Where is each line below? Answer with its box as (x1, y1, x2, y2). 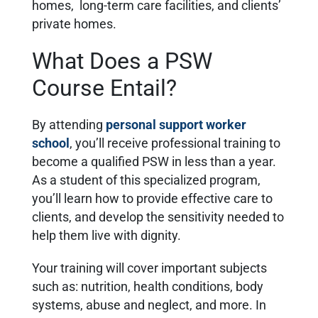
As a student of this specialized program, (32, 173, 261, 188)
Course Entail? (32, 75, 177, 102)
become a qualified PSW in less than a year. (32, 155, 276, 170)
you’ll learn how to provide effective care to (32, 192, 273, 207)
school (32, 136, 70, 151)
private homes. (32, 17, 122, 32)
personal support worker (106, 118, 246, 133)
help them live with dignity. (32, 229, 184, 243)
